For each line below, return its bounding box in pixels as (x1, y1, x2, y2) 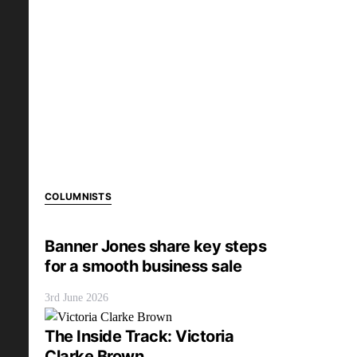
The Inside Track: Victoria (45, 326, 233, 346)
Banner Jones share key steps (45, 237, 266, 257)
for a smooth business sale (45, 257, 241, 277)
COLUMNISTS (45, 190, 112, 203)
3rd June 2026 (45, 292, 108, 304)
